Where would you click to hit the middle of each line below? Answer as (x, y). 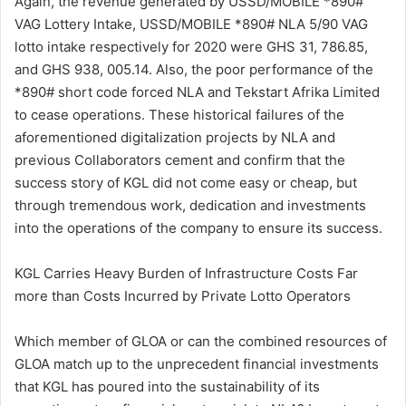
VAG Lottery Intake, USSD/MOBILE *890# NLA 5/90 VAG (191, 24)
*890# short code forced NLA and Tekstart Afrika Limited (197, 92)
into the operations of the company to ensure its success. (198, 228)
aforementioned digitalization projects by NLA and (175, 138)
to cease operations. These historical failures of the (179, 115)
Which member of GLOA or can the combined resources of (201, 342)
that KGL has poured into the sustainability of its (167, 387)
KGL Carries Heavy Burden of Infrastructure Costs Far (186, 274)
